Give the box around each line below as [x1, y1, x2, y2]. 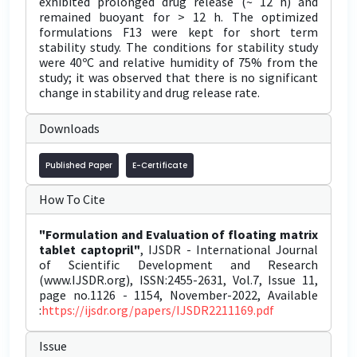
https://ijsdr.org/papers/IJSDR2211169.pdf [41, 302, 274, 318]
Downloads [39, 120, 100, 136]
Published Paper [45, 159, 112, 171]
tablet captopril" [39, 241, 141, 257]
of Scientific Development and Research [39, 257, 318, 273]
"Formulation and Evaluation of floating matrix [39, 226, 318, 242]
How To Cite [39, 191, 105, 207]
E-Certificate [132, 159, 187, 171]
